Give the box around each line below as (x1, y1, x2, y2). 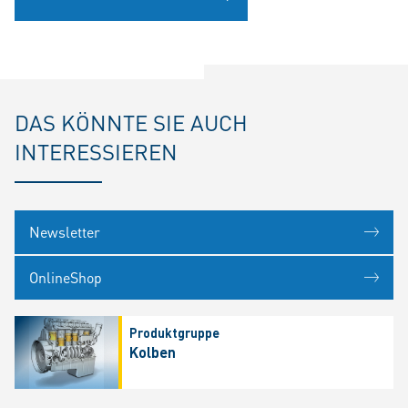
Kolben (128, 342, 176, 362)
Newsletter (29, 222, 100, 242)
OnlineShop (29, 268, 102, 288)
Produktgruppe (128, 324, 219, 342)
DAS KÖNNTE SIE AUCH (15, 108, 248, 138)
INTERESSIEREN (15, 138, 178, 167)
